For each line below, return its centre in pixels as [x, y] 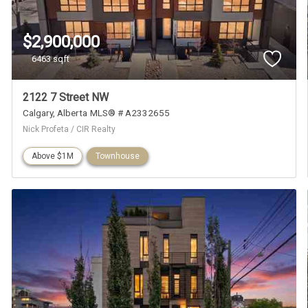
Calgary [38, 112]
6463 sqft [51, 59]
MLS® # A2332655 [130, 112]
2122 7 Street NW [66, 97]
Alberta [73, 112]
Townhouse [118, 156]
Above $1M [53, 156]
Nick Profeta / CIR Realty [69, 129]
